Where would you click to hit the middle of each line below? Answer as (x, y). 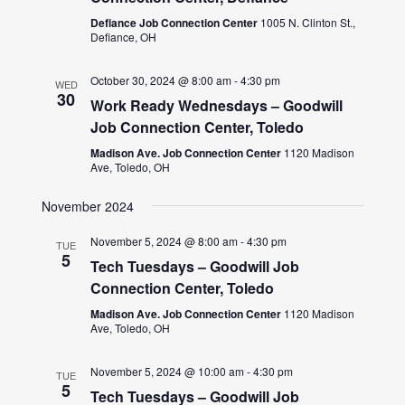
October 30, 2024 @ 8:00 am (161, 80)
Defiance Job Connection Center (176, 22)
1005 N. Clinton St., (308, 22)
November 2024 (88, 206)
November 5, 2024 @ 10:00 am (168, 371)
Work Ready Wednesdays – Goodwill (217, 105)
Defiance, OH (124, 36)
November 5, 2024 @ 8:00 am (165, 240)
